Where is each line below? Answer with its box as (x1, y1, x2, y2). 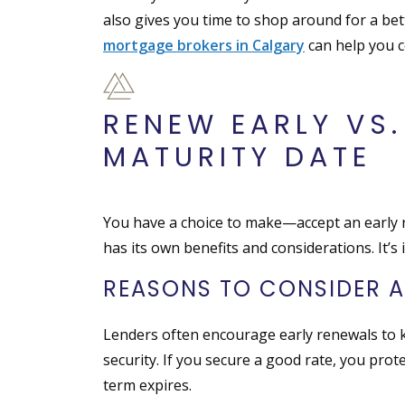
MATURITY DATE (103, 138, 372, 177)
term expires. (103, 375, 192, 396)
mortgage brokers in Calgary (103, 35, 305, 56)
